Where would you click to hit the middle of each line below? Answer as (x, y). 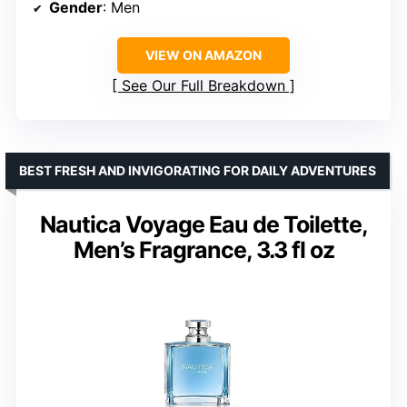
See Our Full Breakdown (203, 85)
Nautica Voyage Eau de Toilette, (203, 224)
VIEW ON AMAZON (203, 55)
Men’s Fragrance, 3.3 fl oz (203, 249)
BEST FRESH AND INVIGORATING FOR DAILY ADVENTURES (198, 170)
